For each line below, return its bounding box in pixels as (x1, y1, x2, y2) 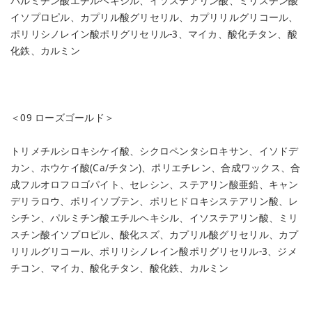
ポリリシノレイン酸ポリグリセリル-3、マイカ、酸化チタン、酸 (10, 27, 297, 40)
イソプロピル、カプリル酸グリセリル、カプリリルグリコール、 (10, 10, 299, 24)
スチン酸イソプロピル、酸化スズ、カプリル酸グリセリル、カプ (10, 228, 299, 241)
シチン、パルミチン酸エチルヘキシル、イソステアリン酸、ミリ (10, 211, 299, 224)
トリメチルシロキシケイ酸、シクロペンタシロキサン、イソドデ (10, 144, 299, 157)
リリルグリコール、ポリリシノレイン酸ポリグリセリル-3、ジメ (10, 244, 297, 258)
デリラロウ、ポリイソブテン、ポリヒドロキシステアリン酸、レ (10, 194, 299, 208)
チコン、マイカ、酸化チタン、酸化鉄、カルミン (10, 261, 229, 274)
